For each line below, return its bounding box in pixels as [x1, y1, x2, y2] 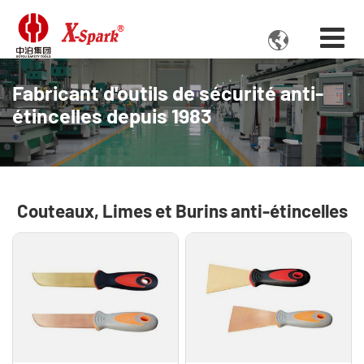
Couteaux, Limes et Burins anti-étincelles [16, 200, 348, 222]
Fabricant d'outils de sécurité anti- [12, 80, 323, 106]
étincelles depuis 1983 [12, 103, 212, 128]
